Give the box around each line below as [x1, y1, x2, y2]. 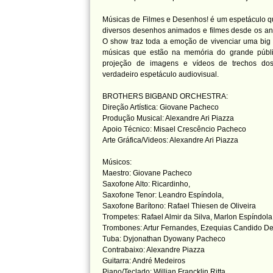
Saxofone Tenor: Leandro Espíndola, [102, 191, 224, 199]
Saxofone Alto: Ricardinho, [102, 180, 190, 188]
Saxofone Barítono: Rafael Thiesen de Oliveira [102, 202, 256, 210]
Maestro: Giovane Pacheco [102, 169, 192, 177]
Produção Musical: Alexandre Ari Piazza [102, 114, 234, 122]
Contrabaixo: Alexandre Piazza [102, 246, 205, 254]
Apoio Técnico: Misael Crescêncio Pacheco [102, 125, 246, 133]
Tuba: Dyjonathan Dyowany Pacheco [102, 235, 225, 243]
